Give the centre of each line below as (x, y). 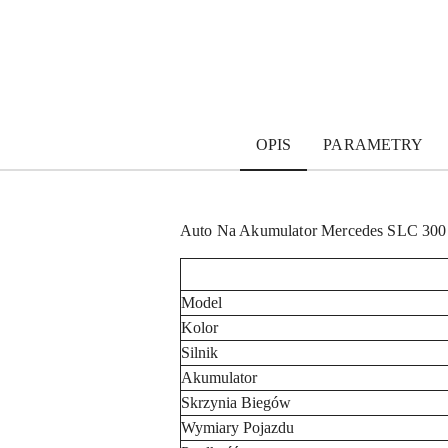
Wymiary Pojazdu (237, 427)
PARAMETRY (373, 144)
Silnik (199, 352)
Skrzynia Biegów (236, 402)
